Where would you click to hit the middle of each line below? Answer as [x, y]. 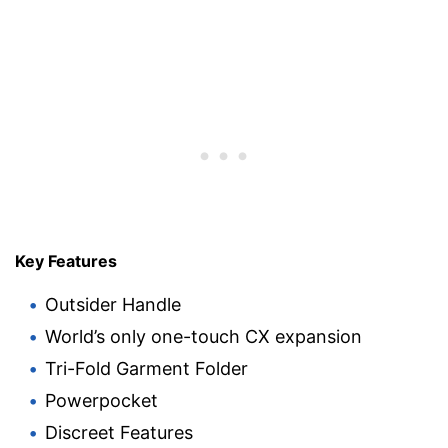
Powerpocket [101, 400]
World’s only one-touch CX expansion [203, 336]
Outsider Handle [113, 304]
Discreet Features [119, 432]
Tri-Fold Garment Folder [146, 368]
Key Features [66, 261]
